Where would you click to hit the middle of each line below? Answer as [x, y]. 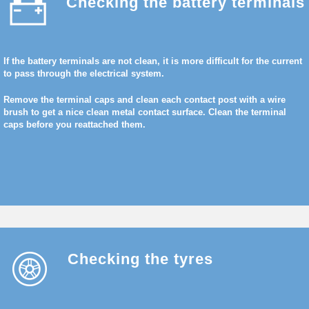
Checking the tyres [140, 259]
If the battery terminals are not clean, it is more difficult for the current [153, 61]
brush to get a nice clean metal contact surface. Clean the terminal [145, 112]
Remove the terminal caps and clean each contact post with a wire [144, 100]
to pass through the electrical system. [84, 73]
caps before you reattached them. [74, 124]
